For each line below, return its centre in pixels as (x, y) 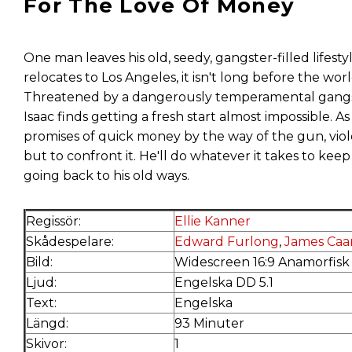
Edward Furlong (227, 241)
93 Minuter (209, 323)
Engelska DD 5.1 (224, 282)
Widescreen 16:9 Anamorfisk (262, 262)
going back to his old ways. (106, 175)
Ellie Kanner (213, 221)
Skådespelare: (70, 241)
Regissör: (53, 221)
